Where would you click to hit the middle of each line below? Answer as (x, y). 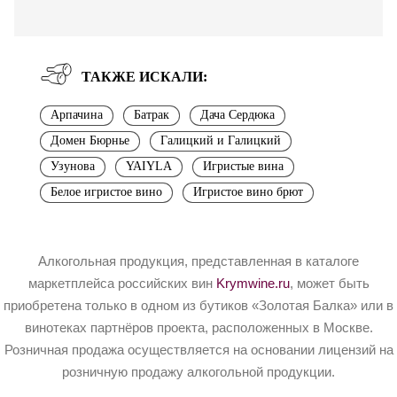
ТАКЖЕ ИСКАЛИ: (144, 77)
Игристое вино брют (248, 192)
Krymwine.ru (253, 284)
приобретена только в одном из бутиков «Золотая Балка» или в (198, 306)
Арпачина (77, 115)
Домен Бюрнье (90, 141)
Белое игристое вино (106, 192)
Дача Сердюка (237, 115)
